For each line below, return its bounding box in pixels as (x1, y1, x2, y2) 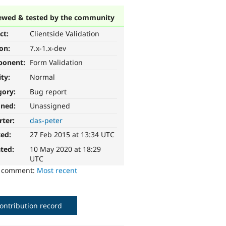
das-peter (30, 115, 63, 125)
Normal (30, 72, 55, 82)
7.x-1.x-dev (30, 43, 67, 53)
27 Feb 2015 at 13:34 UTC (30, 130, 115, 140)
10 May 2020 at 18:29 (30, 144, 101, 154)
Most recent (37, 165, 78, 176)
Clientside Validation (30, 29, 100, 39)
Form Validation (30, 58, 83, 68)
